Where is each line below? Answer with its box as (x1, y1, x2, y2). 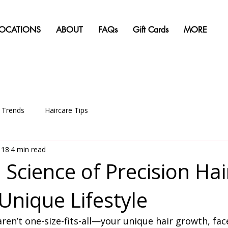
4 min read (11, 144, 46, 154)
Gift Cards (132, 24, 168, 35)
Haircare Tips (45, 105, 88, 115)
